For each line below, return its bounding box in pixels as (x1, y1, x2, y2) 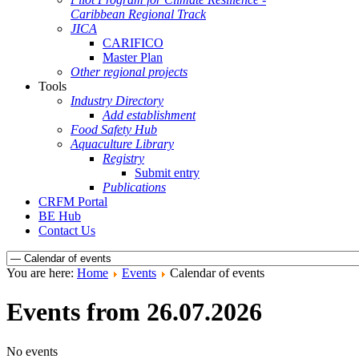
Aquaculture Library (71, 137, 174, 151)
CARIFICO (103, 36, 163, 50)
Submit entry (135, 166, 200, 179)
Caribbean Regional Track (71, 7, 206, 21)
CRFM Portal (38, 195, 107, 208)
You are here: (6, 266, 77, 280)
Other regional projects (71, 65, 188, 79)
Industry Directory (71, 94, 163, 107)
